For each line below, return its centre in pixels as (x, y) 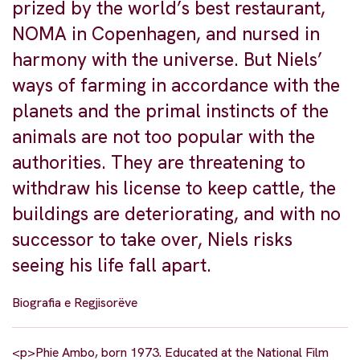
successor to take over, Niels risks (152, 240)
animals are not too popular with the (164, 137)
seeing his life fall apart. (112, 266)
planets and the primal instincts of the (170, 111)
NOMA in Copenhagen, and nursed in (166, 34)
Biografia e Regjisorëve (75, 303)
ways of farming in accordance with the (176, 86)
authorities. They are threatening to (159, 163)
